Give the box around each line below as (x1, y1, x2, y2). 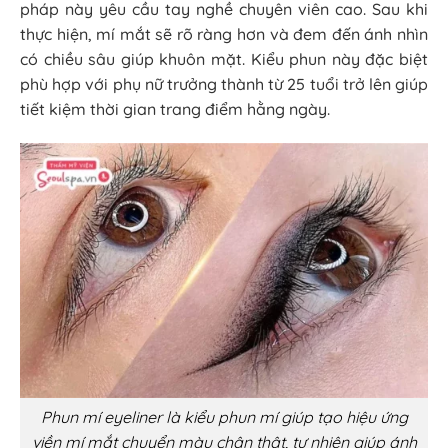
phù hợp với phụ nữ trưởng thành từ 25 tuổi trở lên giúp (20, 74, 428, 95)
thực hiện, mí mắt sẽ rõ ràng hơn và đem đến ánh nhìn (20, 24, 428, 45)
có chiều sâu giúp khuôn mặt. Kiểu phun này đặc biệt (20, 49, 428, 70)
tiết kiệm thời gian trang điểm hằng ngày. (20, 99, 330, 120)
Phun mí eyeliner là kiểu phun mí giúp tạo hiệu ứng (40, 406, 408, 427)
